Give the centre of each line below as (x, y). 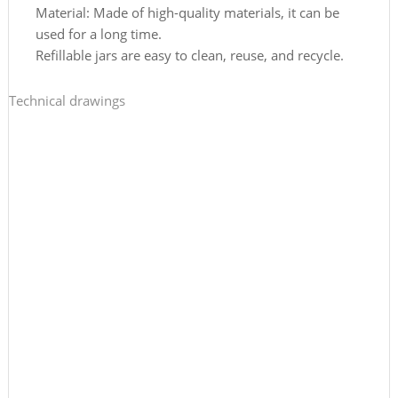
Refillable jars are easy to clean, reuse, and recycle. (189, 55)
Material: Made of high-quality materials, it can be (187, 12)
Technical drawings (67, 101)
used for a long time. (98, 33)
